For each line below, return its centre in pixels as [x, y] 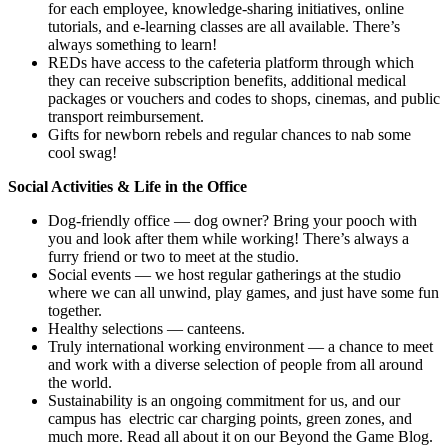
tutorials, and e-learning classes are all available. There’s [224, 27]
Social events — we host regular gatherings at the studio [224, 275]
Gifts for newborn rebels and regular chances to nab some [229, 135]
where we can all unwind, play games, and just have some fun [243, 293]
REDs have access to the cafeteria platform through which [231, 63]
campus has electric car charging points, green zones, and [230, 419]
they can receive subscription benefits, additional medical [227, 81]
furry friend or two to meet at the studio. [173, 257]
